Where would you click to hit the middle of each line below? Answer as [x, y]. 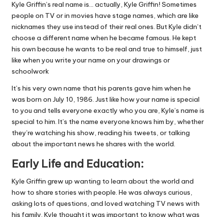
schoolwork [30, 71]
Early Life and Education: [78, 164]
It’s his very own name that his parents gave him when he [101, 88]
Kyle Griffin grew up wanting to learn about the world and [103, 181]
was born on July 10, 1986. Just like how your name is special [106, 100]
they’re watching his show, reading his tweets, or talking [101, 133]
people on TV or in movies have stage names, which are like [105, 16]
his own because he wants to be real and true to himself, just [107, 49]
